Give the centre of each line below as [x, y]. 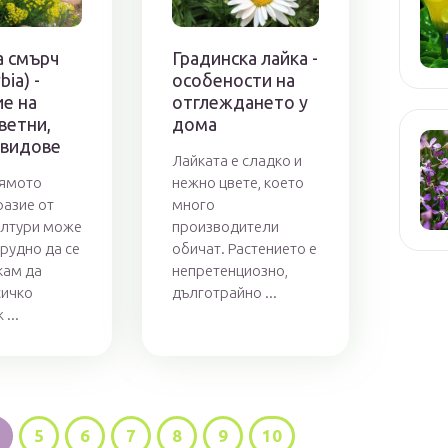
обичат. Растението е [245, 249]
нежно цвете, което [238, 183]
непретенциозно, [230, 271]
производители [226, 227]
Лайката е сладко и [237, 161]
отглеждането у [240, 102]
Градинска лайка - [245, 58]
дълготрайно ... [225, 293]
